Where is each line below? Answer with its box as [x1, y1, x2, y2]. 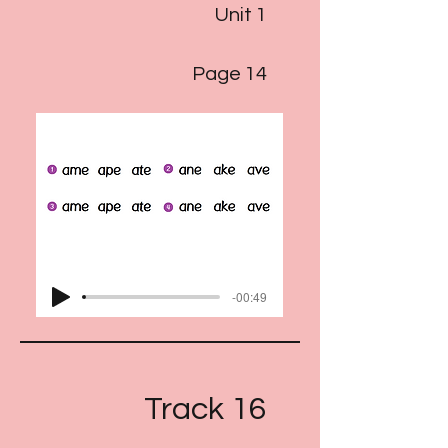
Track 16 [144, 393, 267, 426]
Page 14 [192, 64, 267, 84]
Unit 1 [215, 5, 267, 25]
